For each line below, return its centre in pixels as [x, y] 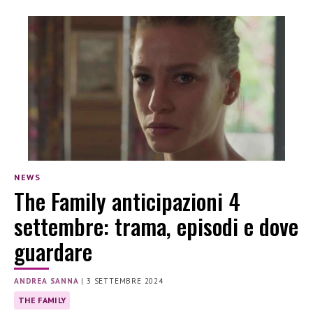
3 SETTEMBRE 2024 [125, 281]
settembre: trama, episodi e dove [156, 226]
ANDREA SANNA [46, 281]
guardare [53, 252]
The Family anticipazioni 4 [127, 201]
